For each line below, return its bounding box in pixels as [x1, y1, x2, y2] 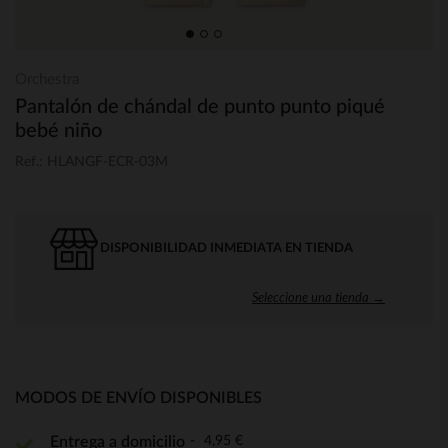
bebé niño [15, 121, 102, 141]
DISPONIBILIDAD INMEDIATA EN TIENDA [100, 241, 353, 255]
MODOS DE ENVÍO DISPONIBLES [15, 389, 262, 406]
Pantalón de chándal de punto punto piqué [15, 97, 385, 117]
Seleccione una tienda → [252, 288, 385, 305]
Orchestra [15, 72, 79, 87]
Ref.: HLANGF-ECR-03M [15, 154, 168, 169]
